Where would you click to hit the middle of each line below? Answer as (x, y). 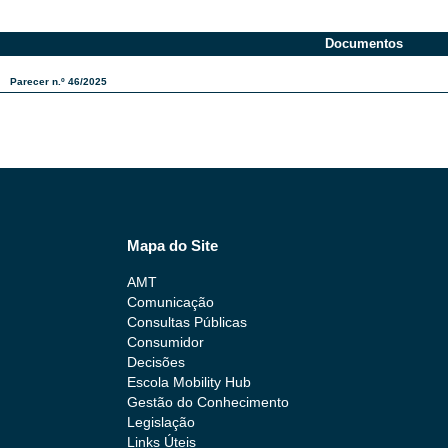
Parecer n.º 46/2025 (58, 81)
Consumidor (165, 341)
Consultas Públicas (187, 321)
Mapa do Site (172, 245)
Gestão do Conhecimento (208, 401)
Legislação (161, 421)
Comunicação (170, 301)
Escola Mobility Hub (189, 381)
